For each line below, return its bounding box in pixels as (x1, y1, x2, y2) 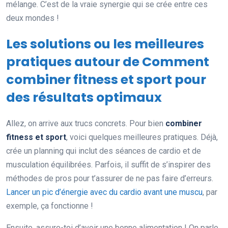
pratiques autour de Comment (6, 52, 209, 71)
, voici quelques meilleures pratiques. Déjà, (66, 132, 218, 142)
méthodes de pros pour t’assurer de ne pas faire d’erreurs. (6, 173, 213, 183)
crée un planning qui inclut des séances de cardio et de (6, 146, 201, 156)
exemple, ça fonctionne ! (6, 201, 93, 211)
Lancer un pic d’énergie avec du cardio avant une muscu (6, 187, 203, 197)
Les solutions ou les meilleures (6, 35, 204, 53)
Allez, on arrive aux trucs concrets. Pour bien (6, 118, 165, 128)
